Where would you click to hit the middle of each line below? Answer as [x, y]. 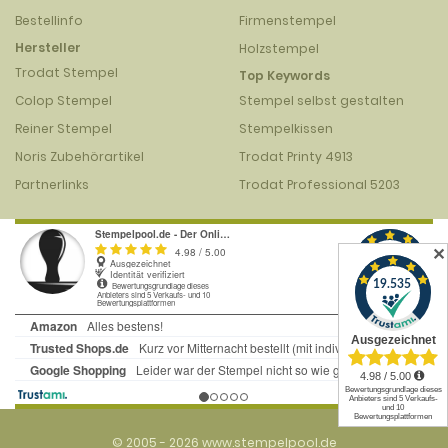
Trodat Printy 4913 [296, 156]
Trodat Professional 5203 [319, 184]
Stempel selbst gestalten [321, 100]
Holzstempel [279, 48]
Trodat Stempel [66, 72]
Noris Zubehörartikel [79, 156]
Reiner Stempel [63, 128]
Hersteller [48, 47]
